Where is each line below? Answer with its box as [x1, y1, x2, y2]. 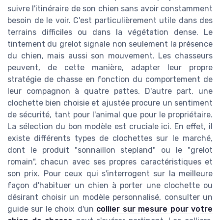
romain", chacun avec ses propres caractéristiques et [7, 157, 213, 167]
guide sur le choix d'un [7, 204, 97, 214]
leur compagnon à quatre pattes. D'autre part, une [7, 86, 213, 96]
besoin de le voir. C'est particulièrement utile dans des [7, 16, 213, 26]
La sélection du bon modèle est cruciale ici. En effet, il [7, 122, 213, 132]
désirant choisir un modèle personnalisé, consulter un [7, 192, 213, 202]
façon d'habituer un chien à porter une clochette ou [7, 181, 213, 191]
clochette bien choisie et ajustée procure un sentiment [7, 98, 213, 108]
